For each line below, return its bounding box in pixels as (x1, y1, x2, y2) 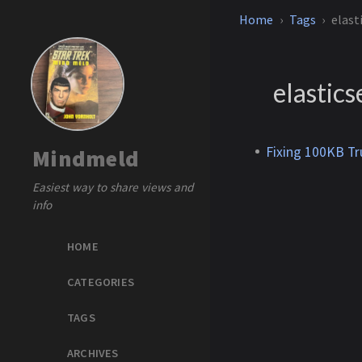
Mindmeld (32, 144, 139, 173)
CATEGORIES (67, 274, 134, 289)
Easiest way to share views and (32, 179, 193, 195)
